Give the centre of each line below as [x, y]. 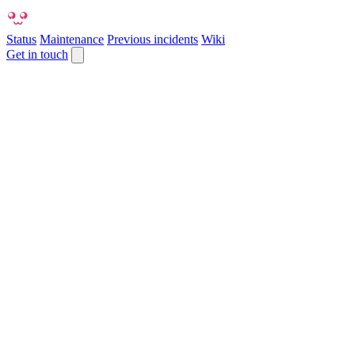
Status [21, 39]
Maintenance [72, 39]
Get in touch [37, 54]
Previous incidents [153, 39]
